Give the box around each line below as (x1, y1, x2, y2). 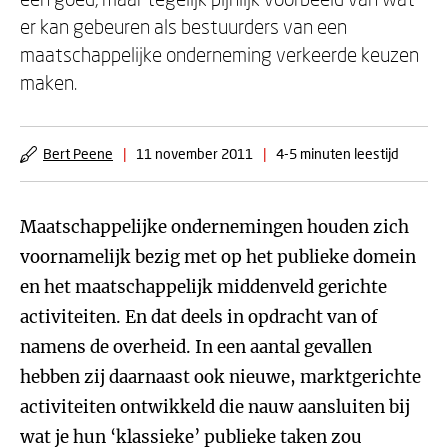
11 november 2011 (136, 145, 253, 162)
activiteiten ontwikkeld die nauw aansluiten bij (20, 396, 410, 418)
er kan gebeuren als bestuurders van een (20, 14, 347, 38)
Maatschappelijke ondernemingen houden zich (20, 216, 409, 238)
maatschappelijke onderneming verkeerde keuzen (20, 42, 419, 66)
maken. (20, 70, 77, 94)
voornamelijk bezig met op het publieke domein (20, 246, 416, 268)
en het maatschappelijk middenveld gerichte (20, 276, 387, 298)
